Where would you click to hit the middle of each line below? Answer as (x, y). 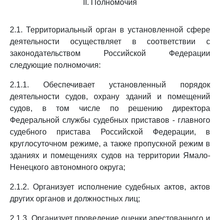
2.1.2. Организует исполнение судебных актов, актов (110, 187)
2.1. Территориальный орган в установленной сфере (110, 30)
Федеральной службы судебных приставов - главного (110, 120)
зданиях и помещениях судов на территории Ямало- (110, 155)
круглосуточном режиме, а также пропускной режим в (110, 144)
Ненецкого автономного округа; (68, 167)
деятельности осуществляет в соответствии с (110, 41)
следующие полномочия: (55, 65)
